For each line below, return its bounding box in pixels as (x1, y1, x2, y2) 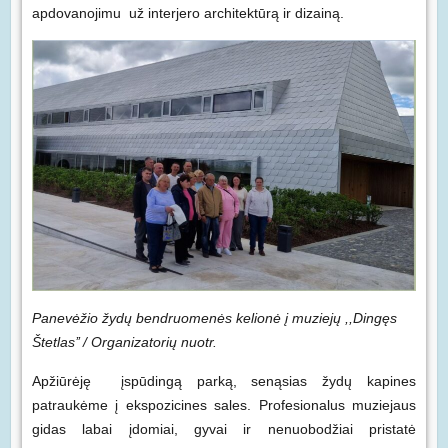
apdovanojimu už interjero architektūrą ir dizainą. (31, 5, 344, 21)
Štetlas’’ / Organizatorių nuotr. (31, 333, 217, 350)
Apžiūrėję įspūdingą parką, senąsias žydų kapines (31, 372, 417, 389)
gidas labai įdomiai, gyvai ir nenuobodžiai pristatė (31, 420, 417, 437)
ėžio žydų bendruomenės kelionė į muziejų (71, 309, 341, 326)
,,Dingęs (340, 309, 397, 326)
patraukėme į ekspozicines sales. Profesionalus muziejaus (31, 396, 417, 413)
